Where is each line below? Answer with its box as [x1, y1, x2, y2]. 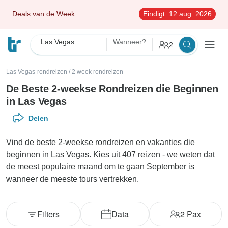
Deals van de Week [12, 10, 75, 18]
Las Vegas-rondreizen [6, 68, 67, 75]
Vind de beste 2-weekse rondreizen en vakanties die [6, 138, 195, 147]
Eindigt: [143, 10, 167, 18]
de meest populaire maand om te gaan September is [6, 162, 194, 171]
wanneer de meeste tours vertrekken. [6, 175, 139, 183]
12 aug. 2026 [167, 10, 212, 18]
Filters [37, 208, 60, 220]
